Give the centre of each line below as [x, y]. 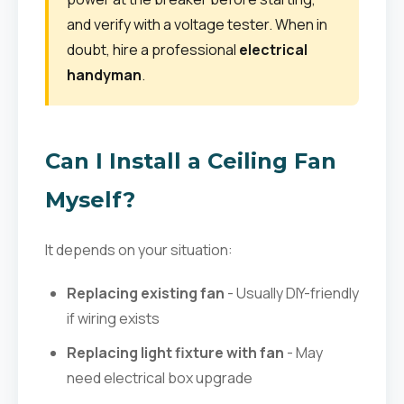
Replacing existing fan [146, 293]
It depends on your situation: [139, 250]
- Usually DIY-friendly [292, 293]
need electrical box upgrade [160, 378]
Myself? [90, 200]
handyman [104, 75]
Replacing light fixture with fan [175, 353]
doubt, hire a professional [153, 50]
